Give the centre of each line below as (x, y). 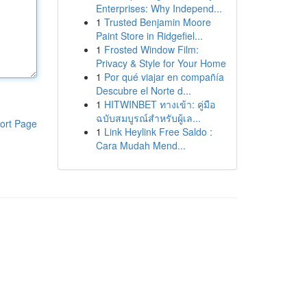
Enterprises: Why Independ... (159, 8)
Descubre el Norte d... (143, 90)
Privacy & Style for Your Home (161, 63)
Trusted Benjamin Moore (157, 22)
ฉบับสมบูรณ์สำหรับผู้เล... (148, 118)
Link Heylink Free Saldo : (158, 132)
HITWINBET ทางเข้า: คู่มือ (159, 104)
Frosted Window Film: (151, 49)
